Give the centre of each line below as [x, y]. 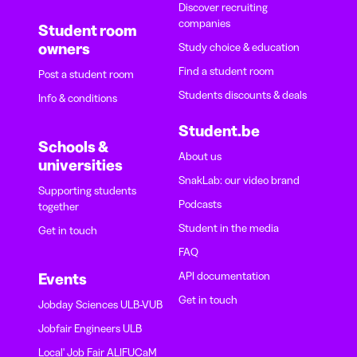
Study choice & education [239, 47]
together [59, 207]
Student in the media [229, 228]
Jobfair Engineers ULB [90, 329]
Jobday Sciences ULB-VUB [100, 305]
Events [63, 279]
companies [204, 24]
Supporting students [87, 191]
